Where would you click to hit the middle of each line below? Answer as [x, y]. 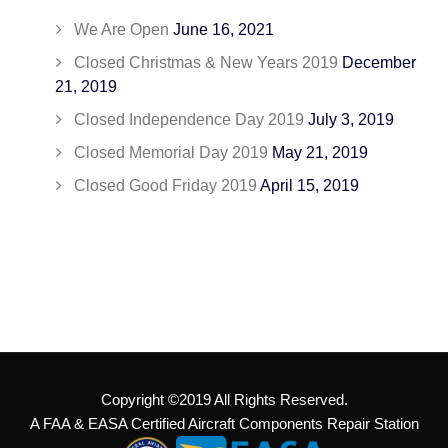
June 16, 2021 [223, 30]
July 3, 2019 [351, 120]
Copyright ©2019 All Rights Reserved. [224, 400]
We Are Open [121, 30]
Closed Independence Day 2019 [189, 120]
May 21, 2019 [320, 153]
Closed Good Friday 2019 [165, 186]
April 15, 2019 [309, 186]
